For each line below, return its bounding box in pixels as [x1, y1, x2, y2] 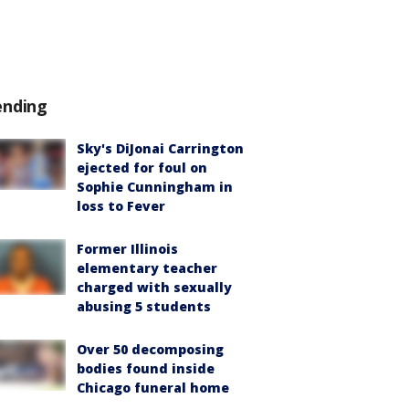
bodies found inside [77, 360, 215, 377]
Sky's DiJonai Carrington [77, 140, 244, 157]
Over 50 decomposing [77, 341, 224, 358]
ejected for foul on [77, 159, 207, 176]
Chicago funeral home [77, 379, 229, 396]
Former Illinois [77, 240, 178, 257]
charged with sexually [77, 278, 232, 296]
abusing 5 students [77, 298, 211, 315]
